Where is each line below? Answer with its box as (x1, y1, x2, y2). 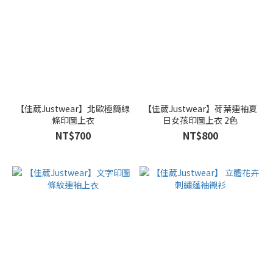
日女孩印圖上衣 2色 (163, 114, 238, 126)
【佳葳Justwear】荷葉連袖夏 (143, 102, 257, 115)
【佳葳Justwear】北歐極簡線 (16, 102, 130, 115)
